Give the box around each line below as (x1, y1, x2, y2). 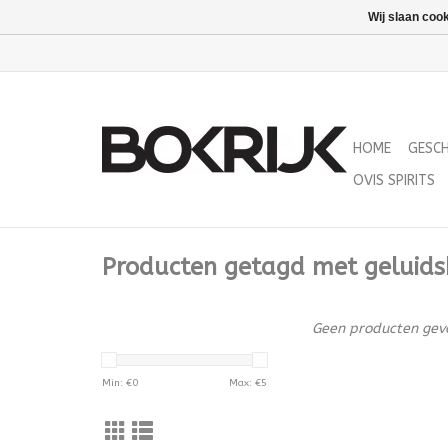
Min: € (102, 377, 132, 389)
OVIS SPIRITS (353, 172, 435, 189)
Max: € (229, 377, 261, 389)
